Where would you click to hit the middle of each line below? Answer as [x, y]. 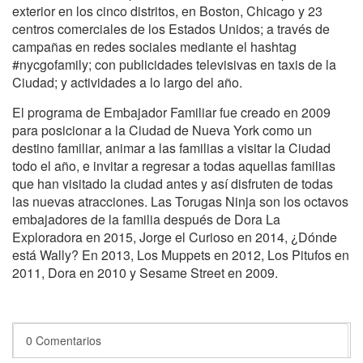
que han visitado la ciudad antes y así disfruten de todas [173, 183]
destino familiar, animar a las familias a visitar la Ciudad [171, 147]
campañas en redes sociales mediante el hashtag [154, 46]
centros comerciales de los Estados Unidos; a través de [171, 28]
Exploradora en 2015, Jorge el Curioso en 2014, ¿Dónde [175, 237]
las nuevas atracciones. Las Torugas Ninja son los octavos [180, 201]
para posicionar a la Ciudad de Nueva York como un [162, 130]
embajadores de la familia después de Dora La [146, 219]
